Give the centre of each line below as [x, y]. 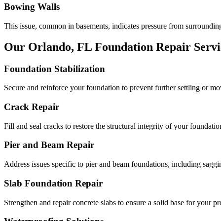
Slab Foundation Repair [53, 183]
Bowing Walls [32, 7]
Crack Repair [32, 107]
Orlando [50, 47]
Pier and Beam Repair [49, 145]
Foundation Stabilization [55, 69]
